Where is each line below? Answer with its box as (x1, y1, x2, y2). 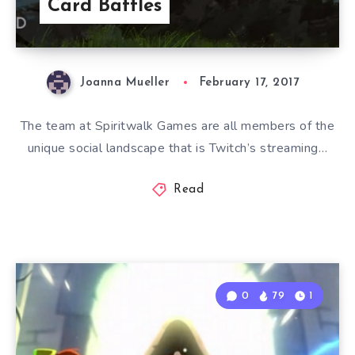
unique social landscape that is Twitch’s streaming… (27, 139, 328, 158)
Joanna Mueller (80, 77, 170, 90)
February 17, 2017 (199, 77, 300, 90)
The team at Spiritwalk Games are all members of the (20, 117, 335, 136)
